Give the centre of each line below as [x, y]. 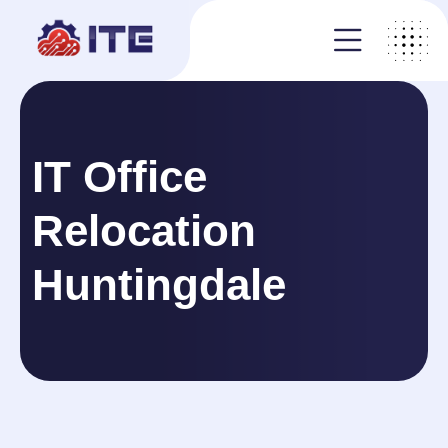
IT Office [119, 176]
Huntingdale [159, 284]
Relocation [144, 230]
